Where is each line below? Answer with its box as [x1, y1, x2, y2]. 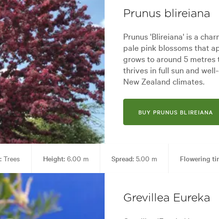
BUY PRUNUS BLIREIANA [138, 108, 213, 116]
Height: [43, 153, 65, 164]
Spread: [111, 153, 134, 164]
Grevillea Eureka [123, 193, 210, 204]
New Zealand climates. [123, 75, 204, 87]
